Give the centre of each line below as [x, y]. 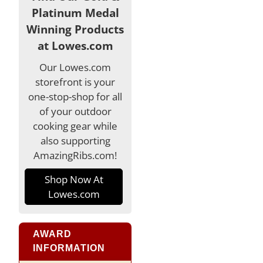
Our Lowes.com [75, 67]
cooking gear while [75, 126]
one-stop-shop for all [75, 96]
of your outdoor [75, 111]
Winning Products [75, 29]
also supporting [75, 140]
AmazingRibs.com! [75, 155]
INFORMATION [69, 248]
